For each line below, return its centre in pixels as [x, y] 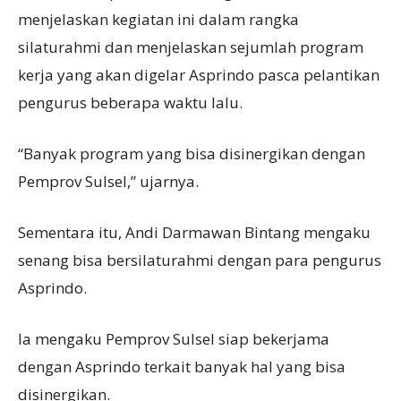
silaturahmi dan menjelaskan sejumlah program [191, 47]
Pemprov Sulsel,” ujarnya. [108, 181]
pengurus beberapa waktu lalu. [130, 102]
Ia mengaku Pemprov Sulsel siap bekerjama [174, 339]
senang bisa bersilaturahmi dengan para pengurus [200, 260]
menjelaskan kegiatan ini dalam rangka [158, 19]
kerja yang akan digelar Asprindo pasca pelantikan [199, 75]
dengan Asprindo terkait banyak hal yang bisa [182, 367]
